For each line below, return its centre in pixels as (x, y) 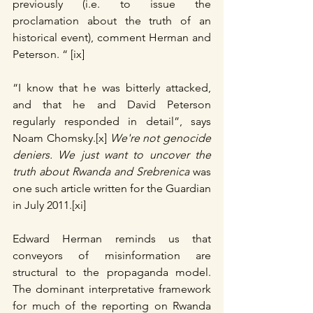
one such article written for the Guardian (112, 188)
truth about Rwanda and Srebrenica (103, 171)
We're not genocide (160, 138)
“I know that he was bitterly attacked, (112, 87)
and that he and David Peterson (112, 104)
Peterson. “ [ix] (49, 54)
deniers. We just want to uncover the (112, 154)
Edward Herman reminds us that (112, 238)
